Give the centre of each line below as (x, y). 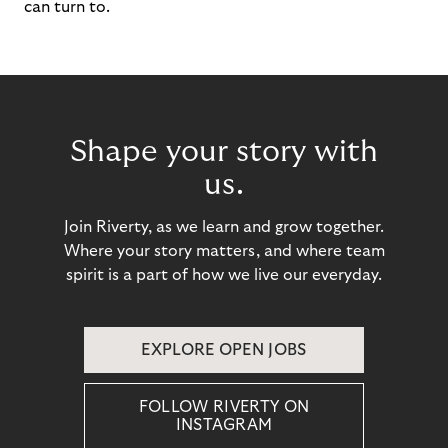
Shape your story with (224, 151)
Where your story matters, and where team (224, 251)
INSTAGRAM (224, 425)
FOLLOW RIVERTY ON (224, 407)
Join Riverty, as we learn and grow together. (224, 227)
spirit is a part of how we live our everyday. (224, 275)
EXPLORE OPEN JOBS (224, 350)
